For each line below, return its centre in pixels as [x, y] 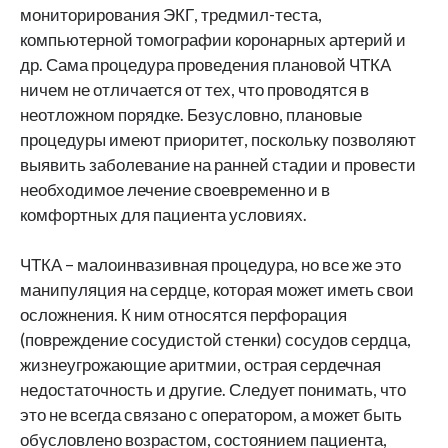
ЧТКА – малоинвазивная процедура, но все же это [210, 264]
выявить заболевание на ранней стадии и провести [218, 164]
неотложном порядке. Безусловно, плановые [191, 114]
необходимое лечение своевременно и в [175, 189]
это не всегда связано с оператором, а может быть [211, 414]
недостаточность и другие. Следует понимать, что [213, 389]
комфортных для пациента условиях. [163, 214]
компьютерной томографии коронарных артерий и [213, 39]
